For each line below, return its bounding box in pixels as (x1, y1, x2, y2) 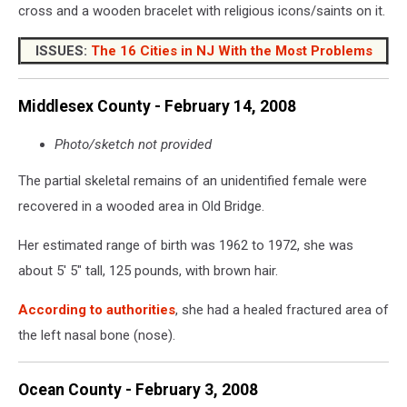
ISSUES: (35, 42, 87, 59)
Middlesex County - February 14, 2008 (18, 97, 296, 116)
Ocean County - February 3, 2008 (18, 381, 258, 400)
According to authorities (18, 301, 175, 318)
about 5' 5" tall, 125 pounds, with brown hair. (18, 262, 278, 279)
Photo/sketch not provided (55, 135, 212, 153)
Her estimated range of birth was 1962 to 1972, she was (18, 236, 353, 253)
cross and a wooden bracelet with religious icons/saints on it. (18, 2, 385, 19)
